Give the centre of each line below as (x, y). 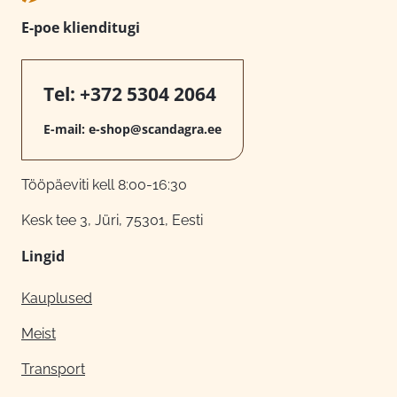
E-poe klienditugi (81, 28)
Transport (53, 370)
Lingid (43, 257)
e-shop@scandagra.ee (155, 129)
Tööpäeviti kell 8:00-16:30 (104, 185)
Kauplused (57, 299)
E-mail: (66, 129)
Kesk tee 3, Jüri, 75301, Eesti (112, 221)
